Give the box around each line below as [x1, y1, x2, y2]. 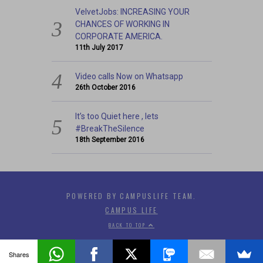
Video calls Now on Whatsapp [75, 71, 184, 81]
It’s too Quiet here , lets [75, 111, 159, 121]
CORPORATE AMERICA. [75, 31, 163, 41]
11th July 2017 [75, 43, 124, 52]
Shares [8, 249, 29, 259]
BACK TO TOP [108, 221, 149, 228]
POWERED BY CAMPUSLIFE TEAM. [66, 190, 197, 201]
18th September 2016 [75, 135, 145, 144]
